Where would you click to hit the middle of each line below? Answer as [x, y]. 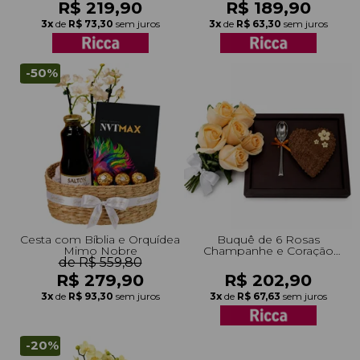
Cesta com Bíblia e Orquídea [100, 239]
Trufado [268, 262]
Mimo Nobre [100, 250]
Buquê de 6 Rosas [268, 239]
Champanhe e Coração [268, 250]
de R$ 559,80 [100, 262]
